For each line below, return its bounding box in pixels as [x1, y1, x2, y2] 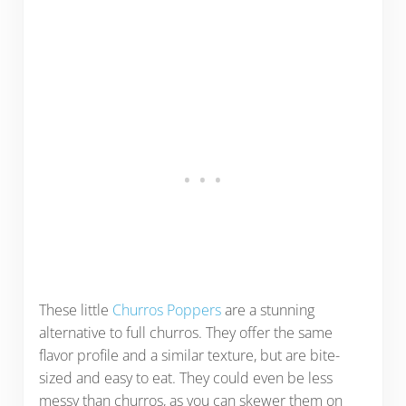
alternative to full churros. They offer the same [38, 323, 333, 343]
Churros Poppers [111, 300, 221, 321]
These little [38, 300, 112, 321]
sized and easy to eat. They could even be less [38, 368, 333, 389]
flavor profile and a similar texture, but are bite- [38, 345, 340, 366]
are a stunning [220, 300, 314, 321]
